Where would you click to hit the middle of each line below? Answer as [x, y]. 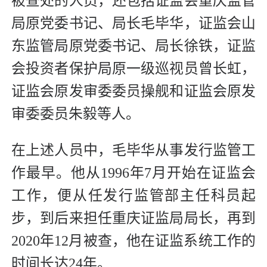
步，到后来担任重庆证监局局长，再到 [133, 218]
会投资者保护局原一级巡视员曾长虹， [133, 69]
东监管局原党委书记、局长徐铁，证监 [133, 46]
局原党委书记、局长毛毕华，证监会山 [133, 24]
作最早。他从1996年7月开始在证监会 [133, 173]
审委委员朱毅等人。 [76, 114]
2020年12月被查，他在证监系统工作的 [133, 241]
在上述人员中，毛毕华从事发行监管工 [133, 150]
